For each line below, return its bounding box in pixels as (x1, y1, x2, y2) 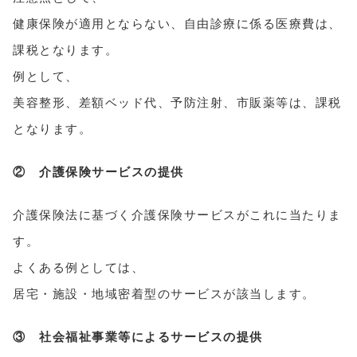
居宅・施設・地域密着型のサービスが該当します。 (13, 286, 316, 300)
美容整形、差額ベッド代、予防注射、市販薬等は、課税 (13, 95, 342, 109)
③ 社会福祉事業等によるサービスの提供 (13, 329, 263, 343)
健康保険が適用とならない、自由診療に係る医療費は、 (13, 16, 342, 30)
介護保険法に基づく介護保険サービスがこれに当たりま (13, 207, 342, 222)
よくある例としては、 (13, 260, 144, 274)
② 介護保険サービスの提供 (13, 164, 184, 178)
